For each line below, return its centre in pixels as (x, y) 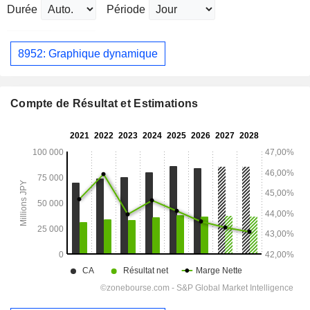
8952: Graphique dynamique (88, 53)
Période (126, 10)
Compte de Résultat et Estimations (104, 104)
